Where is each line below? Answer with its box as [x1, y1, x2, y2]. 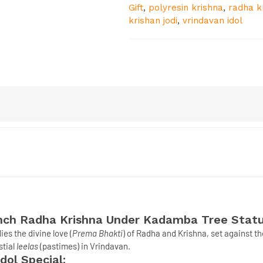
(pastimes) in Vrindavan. [38, 241, 130, 251]
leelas [16, 241, 38, 251]
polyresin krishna [148, 2, 223, 13]
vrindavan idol [182, 15, 242, 26]
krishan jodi [128, 15, 177, 26]
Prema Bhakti [72, 228, 123, 238]
